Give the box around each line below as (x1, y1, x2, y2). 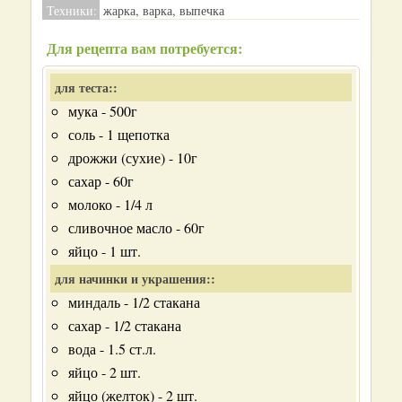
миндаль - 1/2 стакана (68, 293, 200, 311)
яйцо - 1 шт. (68, 241, 141, 260)
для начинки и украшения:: (55, 269, 215, 288)
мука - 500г (68, 101, 137, 120)
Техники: (47, 2, 97, 19)
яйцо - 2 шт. (68, 363, 141, 381)
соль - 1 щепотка (68, 125, 170, 144)
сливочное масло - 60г (68, 218, 205, 237)
